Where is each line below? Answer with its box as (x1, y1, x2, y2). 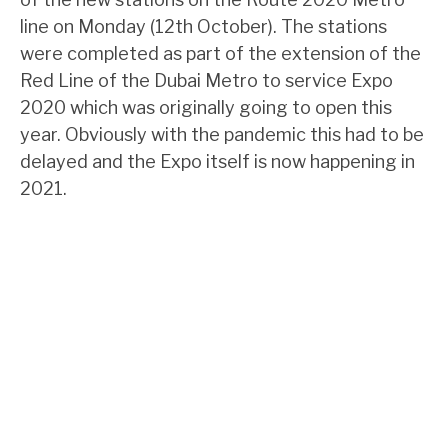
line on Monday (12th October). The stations (20, 16, 387, 37)
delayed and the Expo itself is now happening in (20, 151, 415, 172)
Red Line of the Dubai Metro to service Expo (20, 70, 393, 91)
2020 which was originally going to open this (20, 97, 392, 118)
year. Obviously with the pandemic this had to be (20, 124, 424, 145)
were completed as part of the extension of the (20, 43, 421, 64)
